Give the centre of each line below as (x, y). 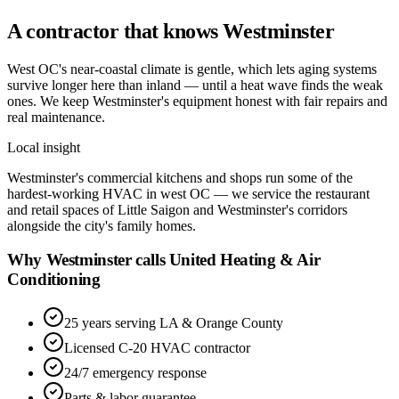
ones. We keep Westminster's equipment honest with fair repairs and (197, 101)
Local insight (44, 147)
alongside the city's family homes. (102, 225)
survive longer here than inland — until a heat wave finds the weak (195, 85)
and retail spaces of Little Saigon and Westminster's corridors (177, 209)
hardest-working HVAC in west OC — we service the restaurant (188, 193)
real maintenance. (56, 117)
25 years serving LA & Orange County (174, 323)
